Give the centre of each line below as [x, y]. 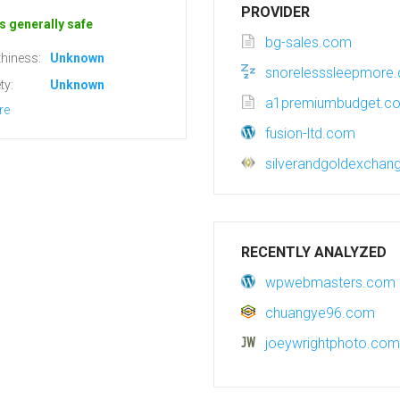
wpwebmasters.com [330, 283]
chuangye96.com [320, 313]
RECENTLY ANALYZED [314, 252]
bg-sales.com [308, 42]
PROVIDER [275, 12]
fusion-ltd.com [310, 133]
